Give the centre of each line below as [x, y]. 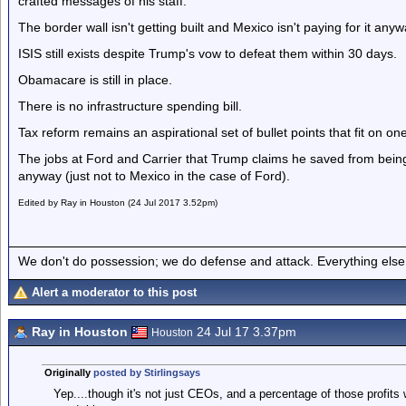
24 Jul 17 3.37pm [245, 332]
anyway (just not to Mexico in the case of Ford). [154, 176]
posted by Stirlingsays [146, 372]
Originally [68, 372]
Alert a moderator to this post [114, 292]
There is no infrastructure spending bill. [130, 106]
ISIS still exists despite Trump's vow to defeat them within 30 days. [208, 53]
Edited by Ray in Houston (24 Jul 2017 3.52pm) [118, 203]
